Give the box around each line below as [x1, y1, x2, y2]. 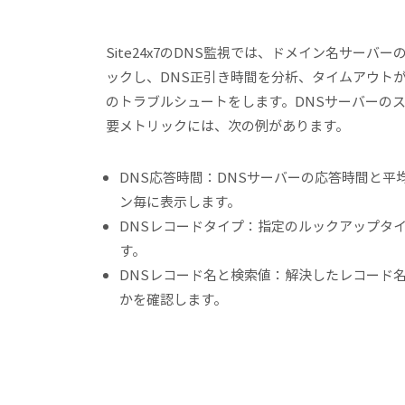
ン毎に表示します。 [119, 192, 240, 212]
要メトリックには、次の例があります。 [106, 116, 349, 136]
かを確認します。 [119, 289, 227, 309]
